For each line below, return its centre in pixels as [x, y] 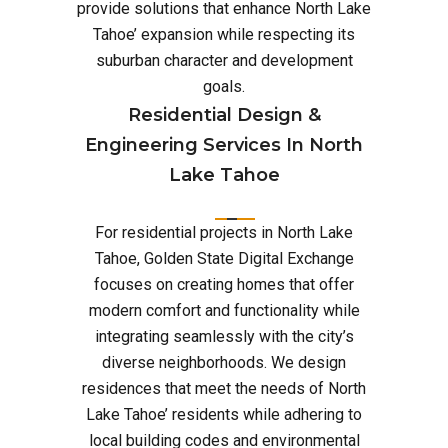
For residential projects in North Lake [224, 232]
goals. [224, 86]
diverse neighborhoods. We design [224, 362]
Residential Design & [224, 115]
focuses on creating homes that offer [224, 284]
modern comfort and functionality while [224, 310]
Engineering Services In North [224, 145]
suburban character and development [224, 60]
